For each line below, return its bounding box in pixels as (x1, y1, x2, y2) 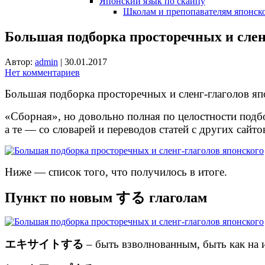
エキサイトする (5, 237, 83, 250)
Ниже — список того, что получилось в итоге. (5, 165, 227, 178)
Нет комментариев (5, 67, 80, 77)
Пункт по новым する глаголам (5, 189, 207, 205)
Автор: (5, 56, 35, 67)
